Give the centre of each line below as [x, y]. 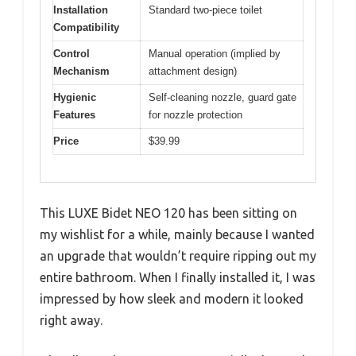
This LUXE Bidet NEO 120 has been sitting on [168, 213]
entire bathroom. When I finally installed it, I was [178, 278]
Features [74, 114]
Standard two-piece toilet [205, 10]
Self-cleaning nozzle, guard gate [222, 97]
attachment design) [193, 71]
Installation [81, 10]
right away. [71, 321]
